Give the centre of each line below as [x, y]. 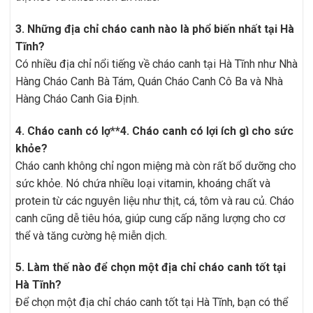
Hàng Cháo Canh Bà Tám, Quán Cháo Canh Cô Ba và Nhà [149, 81]
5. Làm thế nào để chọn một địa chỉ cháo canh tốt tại [151, 268]
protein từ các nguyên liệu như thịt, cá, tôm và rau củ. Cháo [155, 201]
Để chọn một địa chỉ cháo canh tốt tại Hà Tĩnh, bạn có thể [152, 303]
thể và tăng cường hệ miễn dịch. [91, 235]
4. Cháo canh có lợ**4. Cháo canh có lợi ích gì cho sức [154, 131]
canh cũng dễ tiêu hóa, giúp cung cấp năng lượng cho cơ [150, 218]
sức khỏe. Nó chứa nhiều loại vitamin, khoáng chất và [143, 183]
